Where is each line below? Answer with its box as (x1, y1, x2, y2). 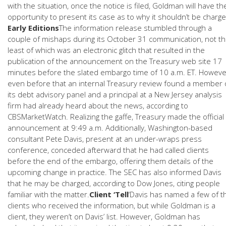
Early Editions (8, 23, 59, 33)
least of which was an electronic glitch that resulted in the (8, 45, 205, 55)
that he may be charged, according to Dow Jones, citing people (8, 178, 220, 188)
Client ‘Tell (89, 189, 129, 199)
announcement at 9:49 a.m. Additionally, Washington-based (8, 123, 212, 133)
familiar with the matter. (8, 189, 89, 199)
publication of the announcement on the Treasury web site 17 (8, 56, 222, 66)
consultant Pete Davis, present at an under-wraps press (8, 134, 202, 144)
